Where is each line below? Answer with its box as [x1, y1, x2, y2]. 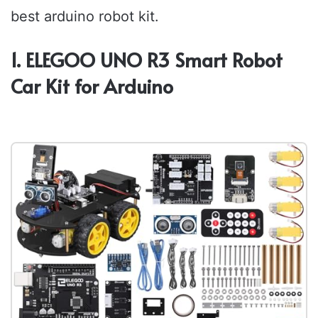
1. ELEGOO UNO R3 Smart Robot [11, 46, 283, 74]
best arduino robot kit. [11, 8, 159, 26]
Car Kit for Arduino [11, 72, 173, 100]
